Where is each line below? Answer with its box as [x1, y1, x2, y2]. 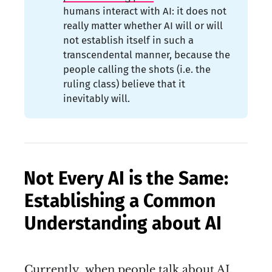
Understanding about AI [24, 212, 222, 234]
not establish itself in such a [63, 33, 194, 46]
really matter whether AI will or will [63, 19, 223, 32]
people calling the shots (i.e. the [63, 63, 211, 75]
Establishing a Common [24, 189, 216, 212]
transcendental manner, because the [63, 48, 231, 61]
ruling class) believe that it [63, 77, 186, 90]
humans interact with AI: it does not [63, 4, 227, 17]
